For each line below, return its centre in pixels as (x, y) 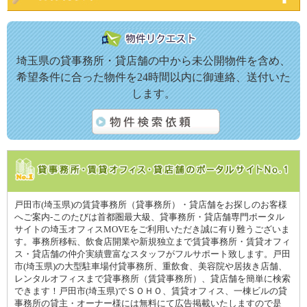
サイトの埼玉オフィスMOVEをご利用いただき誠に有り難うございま (152, 229)
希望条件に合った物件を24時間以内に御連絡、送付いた (153, 77)
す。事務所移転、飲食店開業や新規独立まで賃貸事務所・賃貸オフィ (152, 242)
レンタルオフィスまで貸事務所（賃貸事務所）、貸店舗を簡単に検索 (152, 279)
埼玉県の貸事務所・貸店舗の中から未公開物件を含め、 (153, 60)
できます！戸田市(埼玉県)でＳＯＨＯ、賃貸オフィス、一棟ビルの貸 (151, 291)
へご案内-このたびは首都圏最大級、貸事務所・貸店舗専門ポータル (149, 217)
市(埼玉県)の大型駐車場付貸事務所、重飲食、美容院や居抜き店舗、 (151, 266)
